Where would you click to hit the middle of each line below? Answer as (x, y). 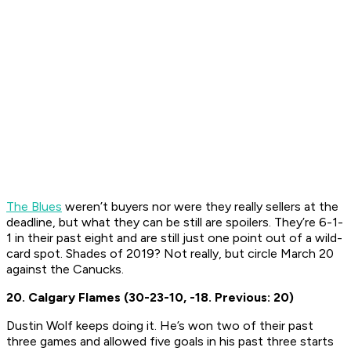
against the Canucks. (67, 270)
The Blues (34, 207)
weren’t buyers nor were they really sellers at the (200, 207)
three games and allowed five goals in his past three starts (170, 342)
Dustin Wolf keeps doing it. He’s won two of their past (160, 326)
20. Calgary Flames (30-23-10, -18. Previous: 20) (150, 298)
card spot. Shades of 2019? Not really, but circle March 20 (170, 254)
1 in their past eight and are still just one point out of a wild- (174, 238)
